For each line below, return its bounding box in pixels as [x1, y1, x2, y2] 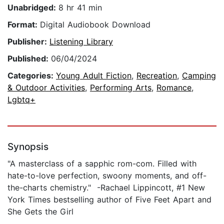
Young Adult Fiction [56, 70, 131, 81]
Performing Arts [90, 82, 151, 93]
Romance [156, 82, 191, 93]
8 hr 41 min [58, 2, 102, 13]
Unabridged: [7, 2, 58, 13]
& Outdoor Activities [7, 82, 85, 93]
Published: [7, 53, 51, 64]
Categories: [7, 70, 56, 81]
